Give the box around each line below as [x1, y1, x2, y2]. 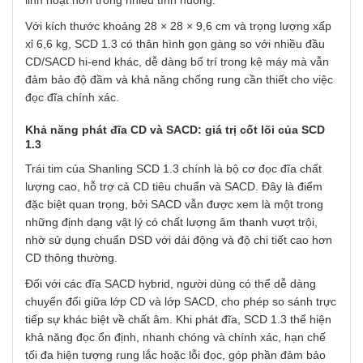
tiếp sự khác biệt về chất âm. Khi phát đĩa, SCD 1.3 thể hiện [25, 313, 331, 327]
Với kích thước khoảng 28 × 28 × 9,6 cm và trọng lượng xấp [25, 19, 331, 33]
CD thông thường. [25, 251, 117, 265]
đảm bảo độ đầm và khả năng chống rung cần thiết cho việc [25, 73, 333, 87]
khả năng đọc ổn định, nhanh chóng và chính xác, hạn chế [25, 331, 326, 344]
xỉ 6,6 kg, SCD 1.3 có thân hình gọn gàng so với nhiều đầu [25, 37, 325, 51]
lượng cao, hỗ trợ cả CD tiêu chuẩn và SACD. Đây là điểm [25, 180, 322, 194]
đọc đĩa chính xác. [25, 91, 119, 105]
